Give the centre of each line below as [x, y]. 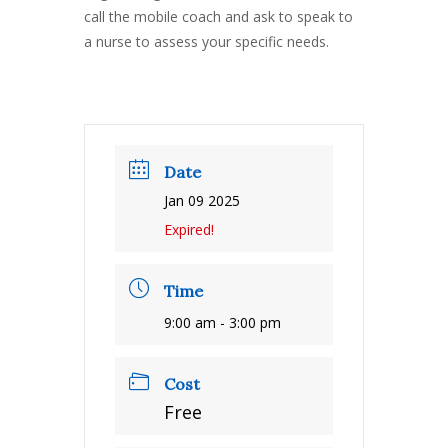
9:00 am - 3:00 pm [222, 322]
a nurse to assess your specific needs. [206, 41]
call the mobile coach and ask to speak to [218, 16]
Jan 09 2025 [202, 200]
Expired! [189, 229]
